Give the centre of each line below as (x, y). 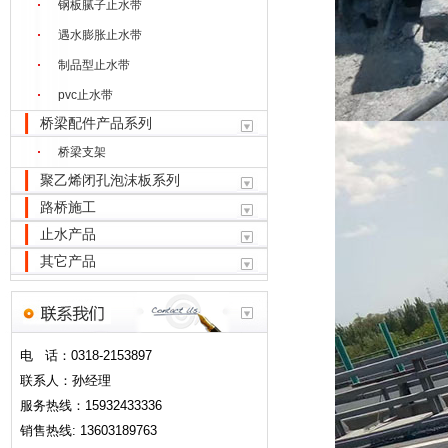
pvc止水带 (85, 95)
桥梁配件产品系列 (96, 123)
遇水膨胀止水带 (100, 35)
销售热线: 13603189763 (88, 430)
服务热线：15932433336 (91, 405)
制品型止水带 (94, 65)
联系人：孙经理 (65, 380)
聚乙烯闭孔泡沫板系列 (110, 180)
